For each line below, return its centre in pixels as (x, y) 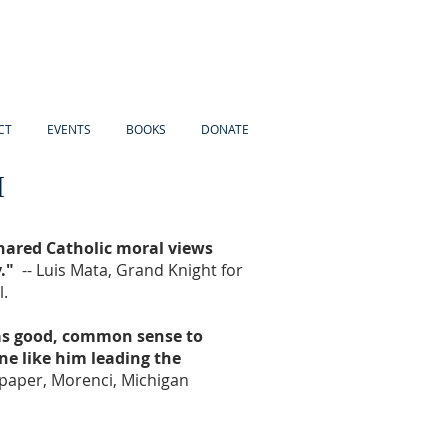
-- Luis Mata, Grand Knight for (128, 270)
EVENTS (68, 129)
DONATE (224, 129)
